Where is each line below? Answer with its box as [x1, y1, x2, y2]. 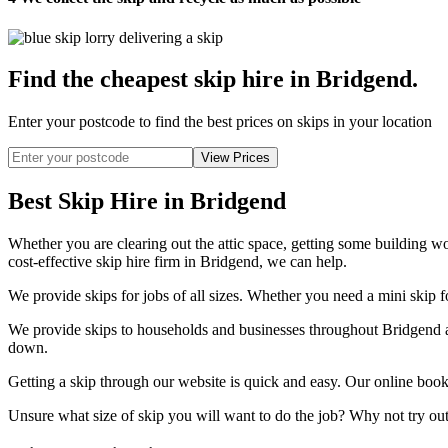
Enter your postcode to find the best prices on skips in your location [8, 113, 432, 131]
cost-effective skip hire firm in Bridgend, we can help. [8, 253, 347, 271]
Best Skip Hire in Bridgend [8, 188, 286, 215]
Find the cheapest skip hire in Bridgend [8, 66, 412, 93]
